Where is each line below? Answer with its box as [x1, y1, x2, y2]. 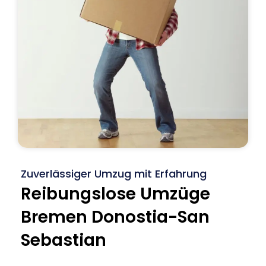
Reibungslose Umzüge [21, 182, 210, 205]
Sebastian [21, 228, 106, 252]
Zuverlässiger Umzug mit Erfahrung [21, 166, 207, 181]
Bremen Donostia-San [21, 205, 210, 229]
